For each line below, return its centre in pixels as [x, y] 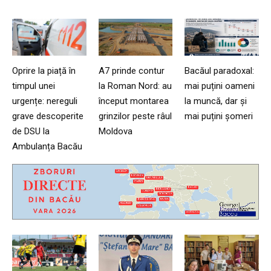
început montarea [133, 101]
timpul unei [34, 86]
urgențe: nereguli [45, 101]
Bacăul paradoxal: [220, 70]
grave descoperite [48, 116]
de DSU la [31, 131]
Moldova [115, 131]
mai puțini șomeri [219, 116]
